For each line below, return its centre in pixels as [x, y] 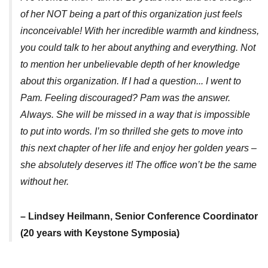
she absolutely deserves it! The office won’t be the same [138, 165]
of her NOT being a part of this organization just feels [131, 14]
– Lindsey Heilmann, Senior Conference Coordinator [139, 217]
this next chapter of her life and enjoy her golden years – [138, 148]
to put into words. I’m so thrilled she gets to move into [132, 132]
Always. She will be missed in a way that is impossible [135, 115]
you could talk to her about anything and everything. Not [138, 48]
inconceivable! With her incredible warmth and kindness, [140, 31]
